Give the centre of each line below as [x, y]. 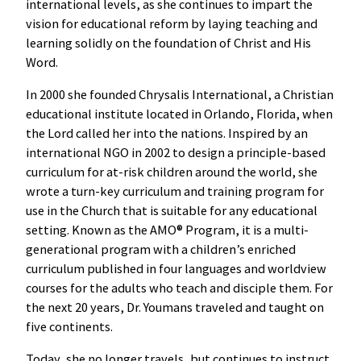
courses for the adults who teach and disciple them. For [179, 287]
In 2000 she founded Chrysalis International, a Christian [180, 94]
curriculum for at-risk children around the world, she [172, 171]
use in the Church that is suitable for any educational [172, 210]
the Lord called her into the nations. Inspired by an [167, 133]
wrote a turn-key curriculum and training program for [175, 191]
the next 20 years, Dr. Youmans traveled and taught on [175, 307]
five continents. [69, 326]
